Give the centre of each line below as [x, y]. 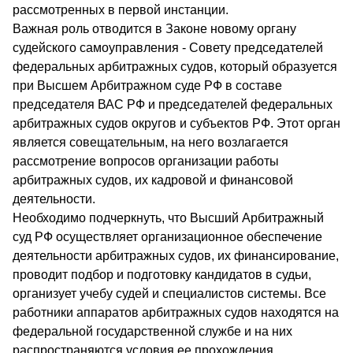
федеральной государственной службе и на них [152, 331]
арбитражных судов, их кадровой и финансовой [153, 180]
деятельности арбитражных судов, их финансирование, [176, 255]
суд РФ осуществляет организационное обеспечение [167, 236]
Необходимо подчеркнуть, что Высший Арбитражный [168, 217]
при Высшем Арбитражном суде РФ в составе [147, 85]
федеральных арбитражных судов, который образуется [175, 66]
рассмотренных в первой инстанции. [121, 9]
